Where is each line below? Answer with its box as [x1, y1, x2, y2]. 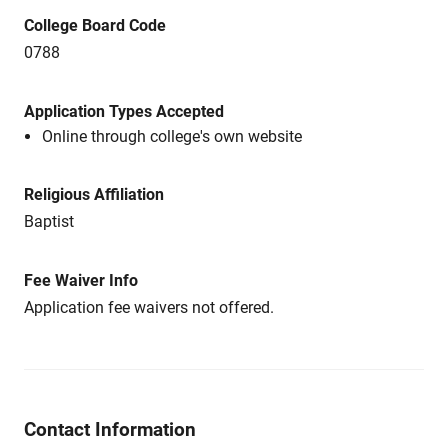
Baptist [24, 212, 74, 231]
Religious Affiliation [24, 185, 164, 204]
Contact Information [24, 418, 196, 441]
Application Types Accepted [24, 102, 224, 121]
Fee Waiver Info [24, 271, 138, 290]
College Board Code [24, 16, 166, 35]
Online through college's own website [42, 127, 302, 146]
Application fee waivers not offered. [24, 298, 274, 317]
